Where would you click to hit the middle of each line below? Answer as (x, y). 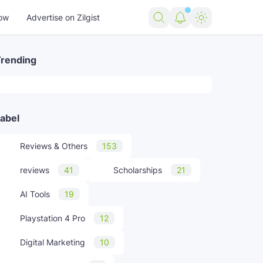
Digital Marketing (53, 242)
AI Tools (35, 194)
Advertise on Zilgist (63, 17)
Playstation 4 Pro (53, 218)
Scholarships (138, 170)
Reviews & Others (54, 146)
